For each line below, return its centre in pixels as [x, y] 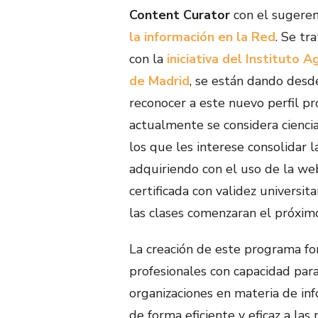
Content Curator [180, 15]
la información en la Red [202, 37]
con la [148, 59]
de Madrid [159, 81]
